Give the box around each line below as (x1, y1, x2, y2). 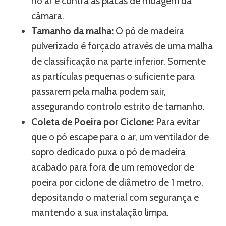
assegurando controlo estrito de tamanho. (31, 101, 205, 112)
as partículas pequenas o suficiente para (31, 71, 195, 82)
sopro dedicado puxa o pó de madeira (31, 146, 186, 158)
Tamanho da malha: (31, 25, 114, 37)
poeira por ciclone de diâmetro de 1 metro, (31, 177, 203, 188)
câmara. (31, 10, 64, 22)
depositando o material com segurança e (31, 192, 199, 203)
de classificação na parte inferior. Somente (31, 55, 206, 67)
